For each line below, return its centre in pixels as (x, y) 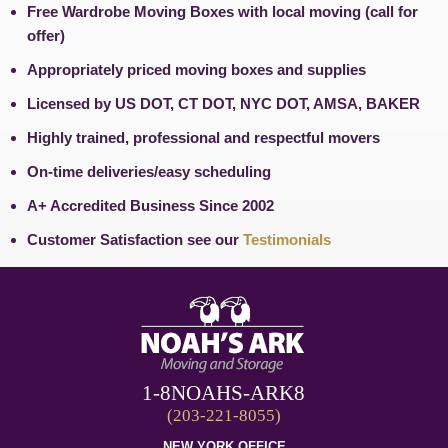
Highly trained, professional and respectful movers (203, 137)
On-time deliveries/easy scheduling (149, 171)
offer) (46, 35)
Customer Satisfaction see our (135, 239)
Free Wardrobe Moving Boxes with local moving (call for (222, 11)
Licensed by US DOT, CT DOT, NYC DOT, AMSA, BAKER (223, 103)
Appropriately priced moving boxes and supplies (196, 69)
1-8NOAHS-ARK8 (224, 393)
